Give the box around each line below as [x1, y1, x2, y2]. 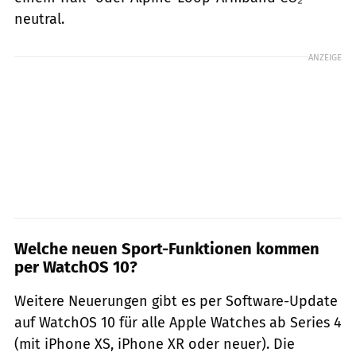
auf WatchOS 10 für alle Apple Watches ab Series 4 [14, 313, 342, 331]
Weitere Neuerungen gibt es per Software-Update [14, 292, 338, 310]
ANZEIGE [308, 51, 342, 63]
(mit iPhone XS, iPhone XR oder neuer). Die [14, 335, 295, 353]
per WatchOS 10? [14, 257, 137, 277]
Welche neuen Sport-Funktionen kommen [14, 238, 319, 258]
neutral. [14, 10, 64, 28]
